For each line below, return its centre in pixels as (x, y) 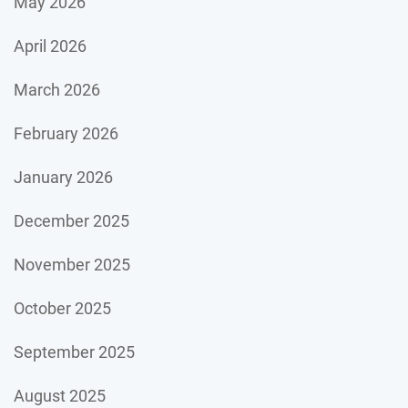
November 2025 (72, 265)
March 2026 (57, 90)
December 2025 (71, 221)
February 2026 (66, 133)
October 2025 (62, 308)
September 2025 (74, 352)
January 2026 (63, 177)
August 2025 (60, 396)
